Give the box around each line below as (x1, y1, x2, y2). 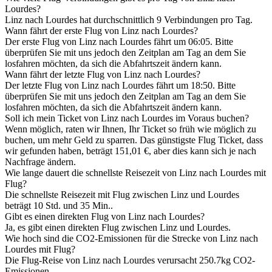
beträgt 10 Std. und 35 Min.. (5, 200, 113, 211)
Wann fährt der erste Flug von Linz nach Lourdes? (5, 25, 198, 36)
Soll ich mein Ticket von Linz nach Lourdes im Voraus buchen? (5, 113, 249, 124)
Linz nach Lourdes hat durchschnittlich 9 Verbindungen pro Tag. (5, 15, 253, 25)
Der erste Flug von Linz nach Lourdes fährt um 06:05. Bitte (5, 36, 233, 47)
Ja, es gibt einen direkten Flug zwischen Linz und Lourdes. (5, 222, 231, 233)
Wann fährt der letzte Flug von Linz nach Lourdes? (5, 69, 200, 80)
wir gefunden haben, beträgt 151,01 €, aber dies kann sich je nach (5, 146, 256, 157)
